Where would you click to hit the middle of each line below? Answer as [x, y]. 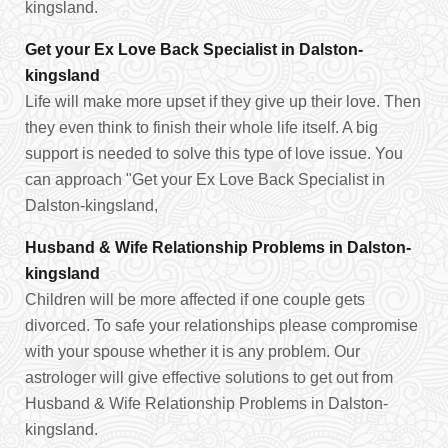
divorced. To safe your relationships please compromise [221, 325]
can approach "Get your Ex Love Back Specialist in [205, 179]
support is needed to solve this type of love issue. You [214, 153]
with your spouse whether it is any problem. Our [192, 351]
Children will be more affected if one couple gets [195, 299]
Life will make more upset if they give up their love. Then [223, 101]
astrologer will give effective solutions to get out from [209, 377]
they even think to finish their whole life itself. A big [201, 127]
